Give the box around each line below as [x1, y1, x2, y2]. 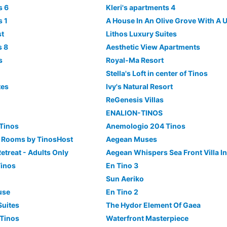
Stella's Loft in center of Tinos [105, 69, 208, 78]
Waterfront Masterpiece [105, 214, 188, 222]
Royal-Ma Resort [105, 56, 164, 64]
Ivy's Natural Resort [105, 82, 173, 91]
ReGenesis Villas [105, 95, 164, 104]
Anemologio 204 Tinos [105, 122, 185, 130]
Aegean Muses [105, 135, 157, 143]
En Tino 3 [105, 161, 138, 170]
